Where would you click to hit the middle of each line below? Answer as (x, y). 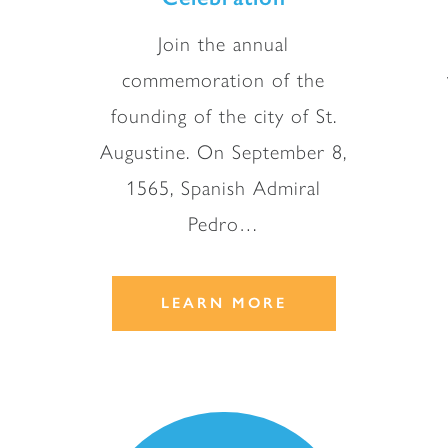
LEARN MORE (223, 302)
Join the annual (224, 44)
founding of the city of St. (223, 116)
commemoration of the (224, 80)
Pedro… (224, 224)
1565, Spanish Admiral (224, 188)
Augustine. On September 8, (224, 152)
